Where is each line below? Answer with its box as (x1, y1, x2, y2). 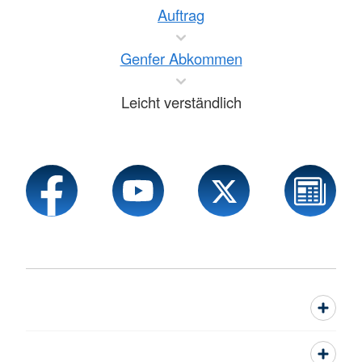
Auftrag (158, 4, 204, 26)
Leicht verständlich (120, 91, 242, 113)
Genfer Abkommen (120, 48, 242, 69)
